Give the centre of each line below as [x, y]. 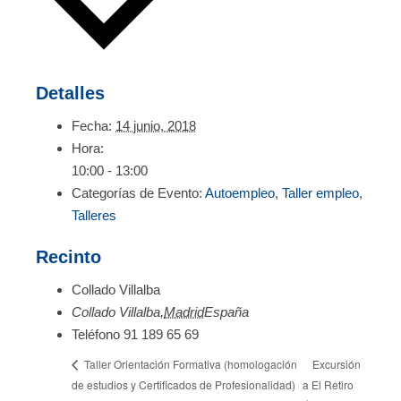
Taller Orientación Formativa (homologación [189, 364]
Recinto [68, 256]
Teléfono [96, 334]
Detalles [70, 93]
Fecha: [92, 125]
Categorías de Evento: [137, 192]
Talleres [94, 215]
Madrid [184, 311]
